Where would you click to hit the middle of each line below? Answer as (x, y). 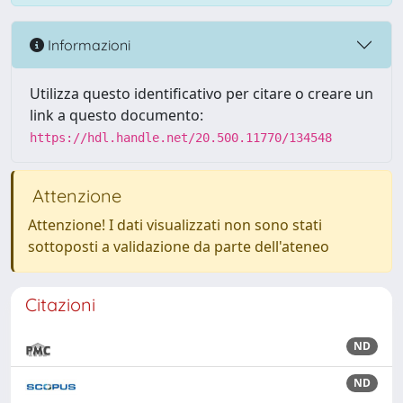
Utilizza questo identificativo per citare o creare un (201, 94)
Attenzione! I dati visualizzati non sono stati (175, 225)
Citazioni (60, 304)
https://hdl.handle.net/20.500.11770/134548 (181, 138)
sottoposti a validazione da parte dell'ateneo (179, 246)
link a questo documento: (116, 115)
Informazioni (87, 45)
